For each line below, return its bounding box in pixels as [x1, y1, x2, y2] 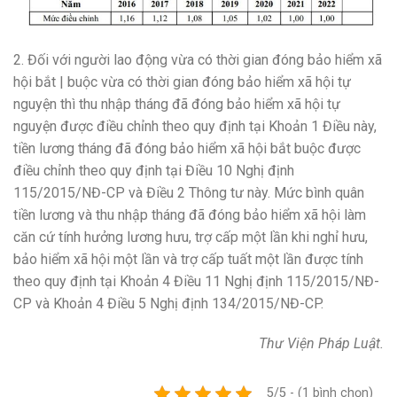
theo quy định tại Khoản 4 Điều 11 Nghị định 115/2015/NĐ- [13, 272, 379, 290]
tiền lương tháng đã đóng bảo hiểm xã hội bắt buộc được [13, 139, 361, 157]
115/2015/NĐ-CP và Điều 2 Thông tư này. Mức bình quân [13, 183, 364, 201]
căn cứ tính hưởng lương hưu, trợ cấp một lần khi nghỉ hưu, [13, 228, 368, 245]
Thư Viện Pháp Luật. [259, 335, 384, 353]
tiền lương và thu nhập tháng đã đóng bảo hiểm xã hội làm [13, 206, 366, 223]
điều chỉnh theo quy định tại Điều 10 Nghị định [13, 161, 294, 179]
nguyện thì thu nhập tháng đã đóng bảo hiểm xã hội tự [13, 95, 340, 113]
